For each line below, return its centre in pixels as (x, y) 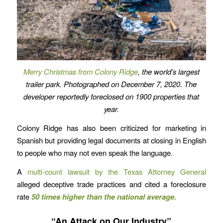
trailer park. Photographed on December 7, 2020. (104, 84)
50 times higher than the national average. (104, 196)
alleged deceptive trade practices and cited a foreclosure (111, 184)
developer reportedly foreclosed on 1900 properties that (111, 97)
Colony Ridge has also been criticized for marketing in (111, 127)
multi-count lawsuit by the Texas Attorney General (117, 171)
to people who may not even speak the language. (95, 152)
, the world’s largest (168, 72)
